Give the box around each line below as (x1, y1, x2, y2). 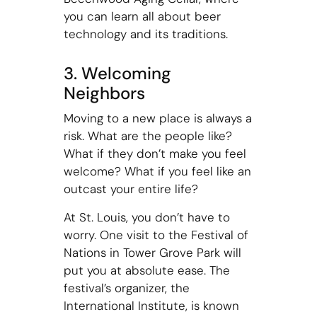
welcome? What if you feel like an (63, 163, 251, 180)
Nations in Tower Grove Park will (63, 244, 241, 260)
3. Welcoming (63, 62, 171, 84)
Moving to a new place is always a (63, 110, 252, 127)
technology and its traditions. (63, 25, 231, 42)
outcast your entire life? (63, 181, 198, 197)
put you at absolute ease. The (63, 262, 230, 278)
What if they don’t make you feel (63, 146, 246, 162)
